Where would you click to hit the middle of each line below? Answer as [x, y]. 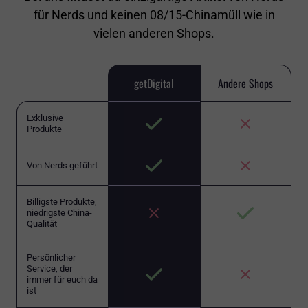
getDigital [154, 83]
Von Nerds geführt [62, 166]
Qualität [42, 224]
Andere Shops [246, 84]
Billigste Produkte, [62, 202]
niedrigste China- [59, 213]
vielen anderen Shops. [154, 34]
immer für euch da [62, 280]
